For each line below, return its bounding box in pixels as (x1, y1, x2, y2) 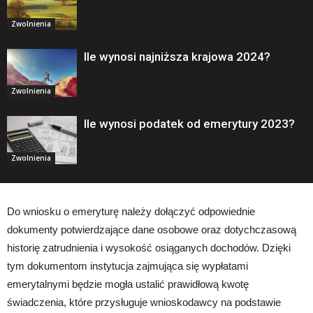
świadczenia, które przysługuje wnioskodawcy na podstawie (7, 296, 281, 309)
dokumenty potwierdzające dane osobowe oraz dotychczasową (7, 224, 296, 236)
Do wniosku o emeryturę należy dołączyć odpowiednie (7, 205, 255, 218)
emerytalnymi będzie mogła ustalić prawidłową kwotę (7, 278, 249, 291)
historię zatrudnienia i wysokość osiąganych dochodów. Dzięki (7, 242, 291, 254)
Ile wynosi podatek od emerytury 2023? (84, 117, 295, 131)
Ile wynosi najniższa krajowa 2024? (84, 50, 270, 64)
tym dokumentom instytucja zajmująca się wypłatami (7, 260, 248, 272)
